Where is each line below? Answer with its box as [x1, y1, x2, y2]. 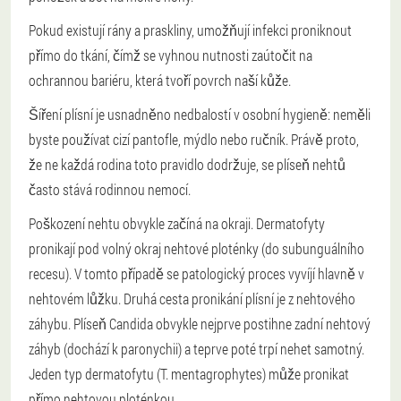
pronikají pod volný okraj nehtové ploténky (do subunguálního [29, 239, 364, 259]
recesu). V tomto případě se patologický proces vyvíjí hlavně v [29, 264, 364, 284]
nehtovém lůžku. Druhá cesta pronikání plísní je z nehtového [29, 289, 355, 309]
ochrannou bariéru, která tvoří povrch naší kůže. [29, 71, 291, 90]
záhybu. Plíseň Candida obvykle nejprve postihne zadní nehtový [29, 314, 371, 334]
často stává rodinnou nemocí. [29, 180, 191, 200]
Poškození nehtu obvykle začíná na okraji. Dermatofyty [29, 214, 325, 234]
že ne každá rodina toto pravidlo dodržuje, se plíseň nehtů [29, 155, 346, 175]
